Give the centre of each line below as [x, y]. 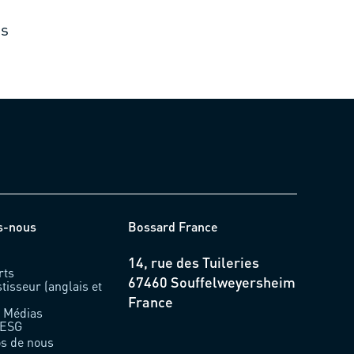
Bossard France [173, 226]
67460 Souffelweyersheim [211, 281]
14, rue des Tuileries [193, 262]
